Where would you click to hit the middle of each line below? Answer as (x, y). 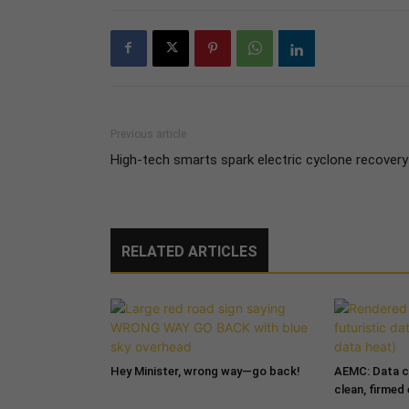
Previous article (148, 134)
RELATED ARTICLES (189, 251)
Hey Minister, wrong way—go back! (205, 371)
